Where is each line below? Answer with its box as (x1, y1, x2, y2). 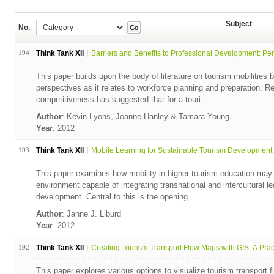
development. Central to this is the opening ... (35, 192, 198, 201)
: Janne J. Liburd (61, 209, 124, 218)
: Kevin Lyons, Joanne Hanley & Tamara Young (61, 112, 232, 121)
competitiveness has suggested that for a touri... (35, 95, 208, 104)
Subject (226, 20, 252, 28)
